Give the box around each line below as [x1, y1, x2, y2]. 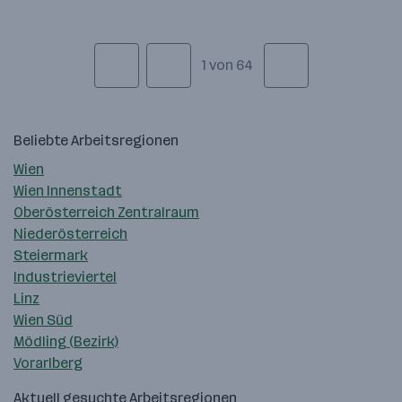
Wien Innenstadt [13, 182, 122, 200]
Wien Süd [13, 311, 73, 329]
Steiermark [13, 247, 88, 265]
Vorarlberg [13, 354, 83, 372]
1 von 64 [201, 57, 253, 74]
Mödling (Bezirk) [13, 333, 118, 351]
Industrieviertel [13, 268, 117, 286]
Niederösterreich [13, 225, 127, 243]
